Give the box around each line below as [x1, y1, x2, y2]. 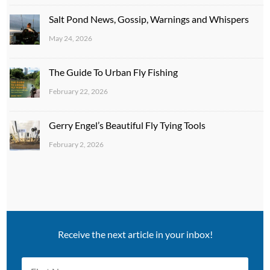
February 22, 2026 [49, 86, 108, 96]
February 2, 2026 [49, 139, 104, 149]
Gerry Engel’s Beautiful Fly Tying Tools [49, 119, 206, 131]
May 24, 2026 [49, 33, 93, 43]
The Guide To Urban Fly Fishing [49, 66, 178, 78]
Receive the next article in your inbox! [57, 228, 213, 240]
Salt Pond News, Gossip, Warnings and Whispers [49, 13, 250, 25]
